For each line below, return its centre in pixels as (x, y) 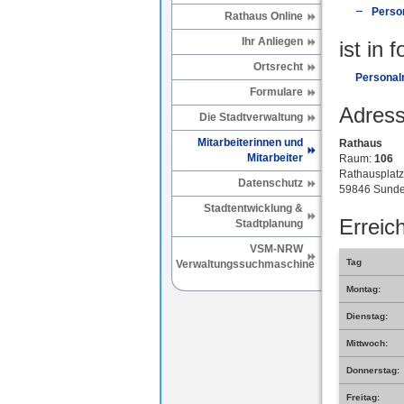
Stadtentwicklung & (253, 208)
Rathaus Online (263, 16)
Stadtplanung (269, 224)
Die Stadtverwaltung (251, 117)
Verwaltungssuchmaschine (245, 264)
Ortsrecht (278, 67)
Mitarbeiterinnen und (250, 142)
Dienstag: (367, 317)
